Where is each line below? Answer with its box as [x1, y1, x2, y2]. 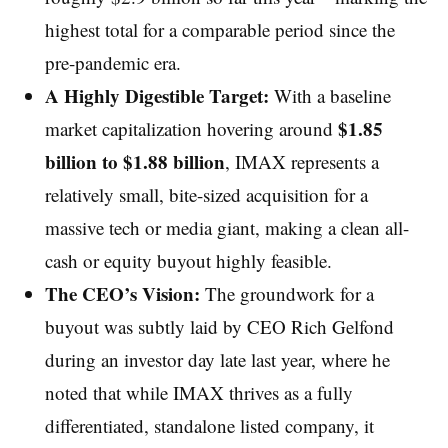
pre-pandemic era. [44, 50, 181, 75]
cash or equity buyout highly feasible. [44, 248, 332, 273]
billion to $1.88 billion [44, 148, 225, 175]
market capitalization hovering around [44, 116, 338, 141]
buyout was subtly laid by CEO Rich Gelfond [44, 314, 394, 339]
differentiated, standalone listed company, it [44, 413, 374, 438]
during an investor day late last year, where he [44, 347, 390, 372]
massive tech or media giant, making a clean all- [44, 215, 409, 240]
